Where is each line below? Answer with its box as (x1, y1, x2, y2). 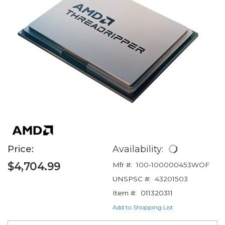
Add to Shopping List (113, 203, 173, 211)
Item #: (113, 189, 137, 197)
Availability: (113, 144, 166, 155)
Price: (8, 144, 36, 155)
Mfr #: (113, 161, 132, 169)
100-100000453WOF (136, 161, 209, 169)
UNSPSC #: (113, 175, 151, 183)
